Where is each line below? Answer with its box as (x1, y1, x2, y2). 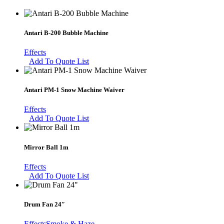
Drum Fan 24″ (24, 200, 65, 208)
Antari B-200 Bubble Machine (24, 28, 108, 36)
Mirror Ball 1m (24, 143, 68, 151)
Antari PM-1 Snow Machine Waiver (24, 86, 124, 94)
